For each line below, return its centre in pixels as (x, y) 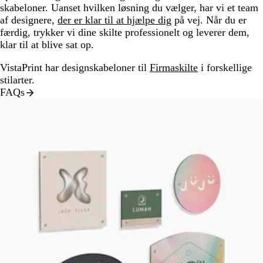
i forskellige (225, 68)
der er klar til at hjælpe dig (114, 20)
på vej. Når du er (209, 20)
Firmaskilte (174, 68)
